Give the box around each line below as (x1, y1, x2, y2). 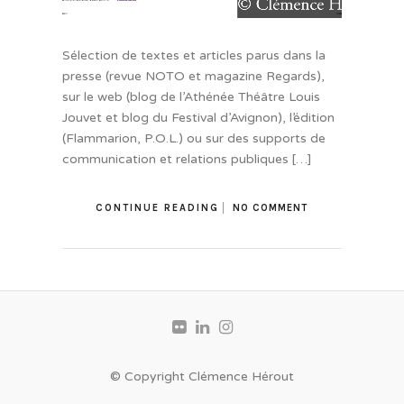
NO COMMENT (233, 202, 308, 215)
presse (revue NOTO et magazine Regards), (61, 68, 325, 84)
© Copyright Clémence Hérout (110, 369, 294, 385)
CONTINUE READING (96, 202, 220, 215)
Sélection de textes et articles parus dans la (61, 47, 326, 63)
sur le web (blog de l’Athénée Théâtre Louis (61, 88, 320, 105)
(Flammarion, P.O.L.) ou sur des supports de (61, 130, 326, 146)
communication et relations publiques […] (61, 151, 311, 167)
